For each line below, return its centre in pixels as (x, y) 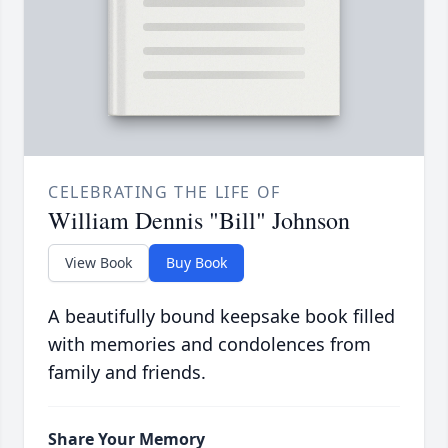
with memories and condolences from (209, 344)
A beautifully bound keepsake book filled (221, 316)
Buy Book (196, 263)
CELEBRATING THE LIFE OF (164, 192)
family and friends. (127, 372)
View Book (98, 263)
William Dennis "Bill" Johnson (199, 220)
